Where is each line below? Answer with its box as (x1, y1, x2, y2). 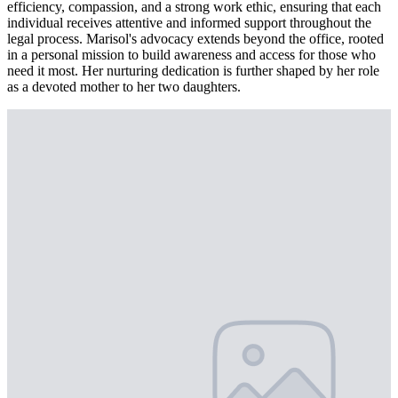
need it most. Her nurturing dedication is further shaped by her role (7, 62, 379, 78)
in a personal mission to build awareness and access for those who (7, 46, 376, 62)
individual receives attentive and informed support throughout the (7, 14, 371, 30)
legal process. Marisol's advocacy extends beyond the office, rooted (7, 30, 384, 46)
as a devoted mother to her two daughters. (7, 78, 241, 94)
